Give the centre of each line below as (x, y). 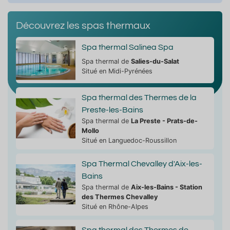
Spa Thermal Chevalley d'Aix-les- (142, 164)
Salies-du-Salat (155, 61)
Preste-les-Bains (112, 110)
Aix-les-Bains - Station (166, 187)
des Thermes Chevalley (120, 197)
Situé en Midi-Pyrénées (117, 71)
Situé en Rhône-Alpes (115, 206)
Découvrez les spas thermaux (83, 25)
